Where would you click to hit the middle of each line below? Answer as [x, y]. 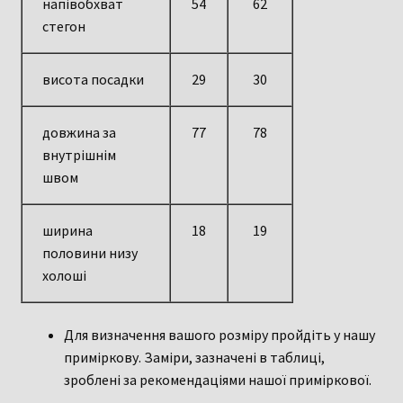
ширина [68, 230]
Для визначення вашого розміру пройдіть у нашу [219, 334]
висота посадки [94, 79]
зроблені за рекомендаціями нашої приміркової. [219, 379]
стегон [64, 26]
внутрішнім [80, 154]
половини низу [90, 252]
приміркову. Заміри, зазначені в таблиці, [194, 357]
